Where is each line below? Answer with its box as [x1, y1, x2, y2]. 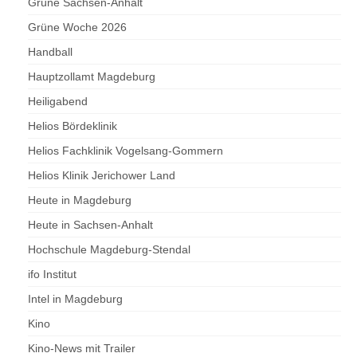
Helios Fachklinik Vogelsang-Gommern [28, 144, 223, 158]
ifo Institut [28, 268, 76, 281]
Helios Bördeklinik [28, 120, 117, 133]
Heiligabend [28, 95, 88, 108]
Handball [28, 45, 73, 59]
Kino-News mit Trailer [28, 342, 135, 355]
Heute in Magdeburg [28, 194, 131, 207]
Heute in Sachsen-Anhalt [28, 218, 153, 232]
